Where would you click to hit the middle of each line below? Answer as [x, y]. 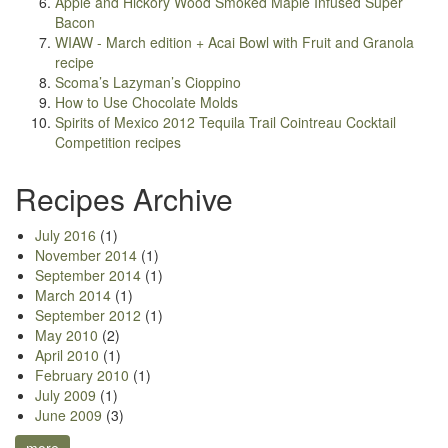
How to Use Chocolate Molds [146, 102]
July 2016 [65, 235]
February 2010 [82, 375]
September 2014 [88, 275]
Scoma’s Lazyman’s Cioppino [148, 82]
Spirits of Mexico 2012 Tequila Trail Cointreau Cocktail [225, 122]
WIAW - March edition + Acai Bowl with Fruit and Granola [234, 42]
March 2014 [73, 295]
